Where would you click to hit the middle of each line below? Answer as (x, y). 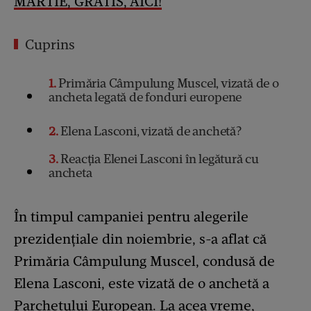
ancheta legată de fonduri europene (145, 97)
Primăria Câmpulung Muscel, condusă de (144, 261)
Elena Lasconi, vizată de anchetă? (150, 131)
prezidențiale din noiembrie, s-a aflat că (140, 238)
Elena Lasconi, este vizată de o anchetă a (142, 283)
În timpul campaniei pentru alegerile (131, 216)
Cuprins (50, 44)
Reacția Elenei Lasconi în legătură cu (159, 159)
